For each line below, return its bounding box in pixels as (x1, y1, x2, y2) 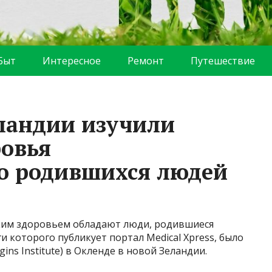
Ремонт (127, 54, 164, 68)
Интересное (42, 54, 101, 68)
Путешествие (191, 54, 255, 68)
